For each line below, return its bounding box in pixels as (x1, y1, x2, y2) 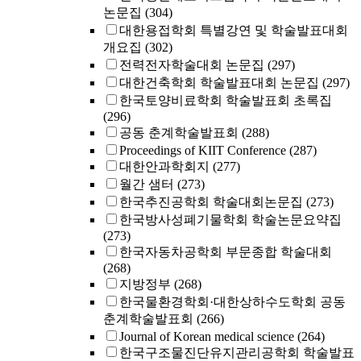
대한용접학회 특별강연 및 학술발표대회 (119, 23, 348, 37)
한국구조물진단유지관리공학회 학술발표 (119, 346, 355, 359)
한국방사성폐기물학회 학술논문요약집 (119, 213, 342, 226)
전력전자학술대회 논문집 (119, 58, 264, 72)
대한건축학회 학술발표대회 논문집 (119, 76, 319, 89)
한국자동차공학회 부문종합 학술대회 (119, 245, 332, 259)
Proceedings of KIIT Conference (119, 143, 286, 157)
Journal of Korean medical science (119, 330, 294, 343)
